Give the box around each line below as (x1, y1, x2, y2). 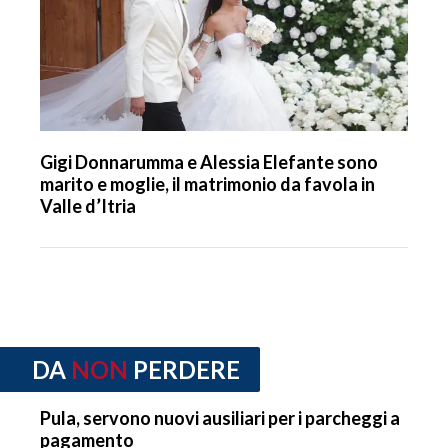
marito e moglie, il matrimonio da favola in (40, 173, 375, 196)
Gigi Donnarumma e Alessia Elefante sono (40, 151, 378, 174)
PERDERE (133, 355, 240, 385)
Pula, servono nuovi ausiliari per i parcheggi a (40, 406, 400, 429)
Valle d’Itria (40, 195, 136, 218)
